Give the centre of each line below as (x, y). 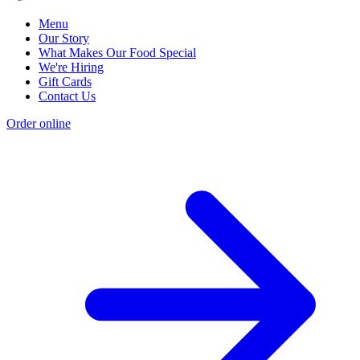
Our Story (64, 38)
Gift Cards (65, 81)
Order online (39, 123)
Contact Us (67, 96)
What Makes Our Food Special (117, 52)
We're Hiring (71, 67)
